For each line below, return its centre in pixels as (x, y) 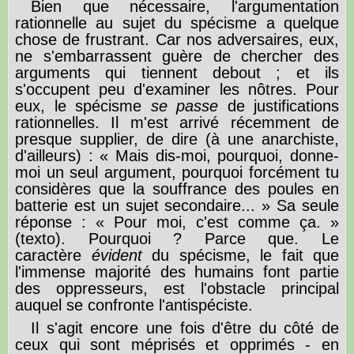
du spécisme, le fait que (240, 255)
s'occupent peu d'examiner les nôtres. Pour (177, 89)
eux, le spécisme (83, 105)
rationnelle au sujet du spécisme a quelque (177, 23)
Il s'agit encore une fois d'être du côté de (185, 328)
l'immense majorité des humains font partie (177, 271)
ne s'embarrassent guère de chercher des (177, 56)
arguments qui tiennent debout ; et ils (177, 72)
